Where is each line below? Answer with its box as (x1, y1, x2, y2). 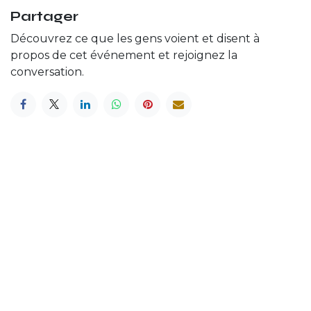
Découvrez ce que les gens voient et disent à (10, 31, 260, 45)
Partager (10, 7, 78, 25)
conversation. (10, 65, 84, 78)
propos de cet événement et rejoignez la (10, 48, 237, 62)
